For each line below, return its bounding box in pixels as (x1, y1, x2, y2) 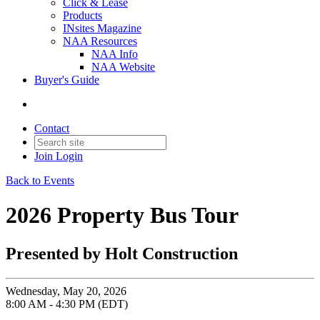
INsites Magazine (63, 22, 141, 34)
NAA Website (91, 61, 155, 73)
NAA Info (91, 48, 138, 60)
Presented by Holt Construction (6, 244, 238, 263)
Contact (34, 122, 69, 134)
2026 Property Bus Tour (6, 202, 239, 229)
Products (63, 9, 102, 21)
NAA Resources (63, 35, 137, 47)
